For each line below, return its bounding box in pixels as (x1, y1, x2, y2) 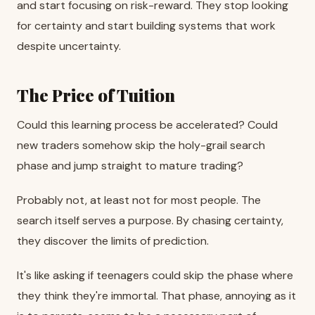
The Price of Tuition (17, 83, 175, 106)
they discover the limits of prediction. (17, 233, 209, 248)
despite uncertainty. (17, 38, 121, 53)
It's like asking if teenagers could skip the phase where (17, 267, 293, 283)
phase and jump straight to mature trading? (17, 157, 243, 173)
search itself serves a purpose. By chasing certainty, (17, 212, 283, 228)
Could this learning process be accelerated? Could (17, 117, 278, 132)
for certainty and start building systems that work (17, 18, 276, 33)
